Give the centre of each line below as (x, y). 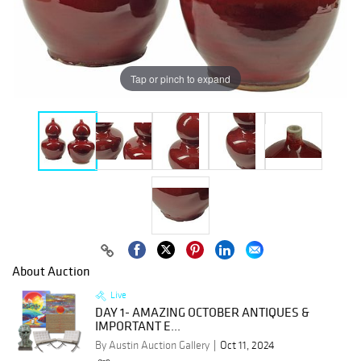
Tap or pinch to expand (180, 78)
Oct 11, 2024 (247, 346)
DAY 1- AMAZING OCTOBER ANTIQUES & (202, 312)
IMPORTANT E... (138, 326)
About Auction (51, 271)
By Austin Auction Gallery (152, 346)
